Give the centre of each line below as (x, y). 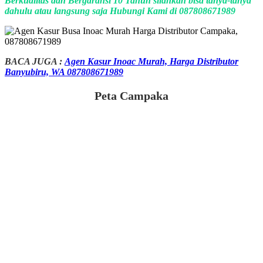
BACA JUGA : (33, 61)
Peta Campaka (131, 95)
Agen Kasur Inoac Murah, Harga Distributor (151, 61)
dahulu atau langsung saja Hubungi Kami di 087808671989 (120, 11)
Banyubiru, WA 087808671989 (64, 72)
